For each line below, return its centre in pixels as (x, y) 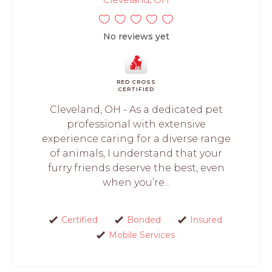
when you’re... (136, 182)
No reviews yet (136, 36)
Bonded (144, 219)
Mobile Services (142, 235)
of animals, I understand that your (136, 153)
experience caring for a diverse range (136, 138)
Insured (206, 219)
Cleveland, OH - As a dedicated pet (136, 109)
